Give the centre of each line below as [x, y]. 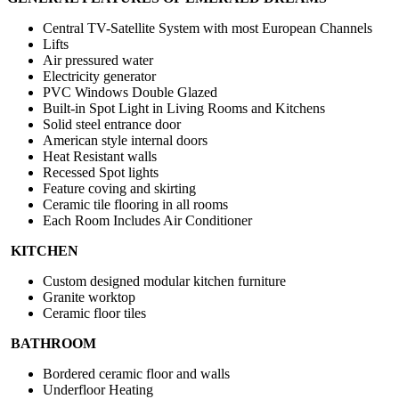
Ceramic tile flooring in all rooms [135, 205]
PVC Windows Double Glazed [130, 93]
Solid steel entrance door [112, 125]
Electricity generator [99, 77]
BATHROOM [53, 344]
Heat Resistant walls [100, 157]
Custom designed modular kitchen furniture [164, 281]
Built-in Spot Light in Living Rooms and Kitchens [184, 109]
